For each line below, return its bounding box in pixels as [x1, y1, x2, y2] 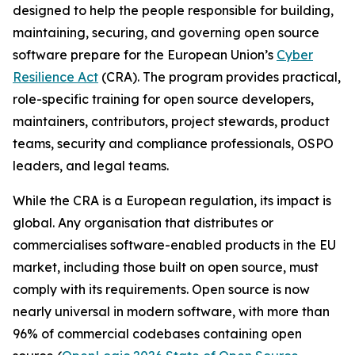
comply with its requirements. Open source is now [13, 281, 310, 297]
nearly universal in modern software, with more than [13, 303, 330, 319]
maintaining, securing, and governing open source [13, 25, 319, 40]
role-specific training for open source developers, [13, 91, 314, 107]
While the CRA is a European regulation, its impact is [13, 193, 331, 208]
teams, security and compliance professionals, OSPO [13, 136, 334, 151]
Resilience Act [13, 69, 98, 85]
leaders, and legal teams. [13, 158, 169, 174]
